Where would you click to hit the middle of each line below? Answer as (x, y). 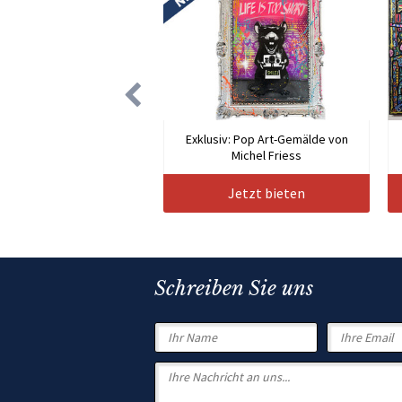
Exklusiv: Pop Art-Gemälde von (267, 140)
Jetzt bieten (267, 193)
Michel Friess (267, 156)
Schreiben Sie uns (234, 289)
